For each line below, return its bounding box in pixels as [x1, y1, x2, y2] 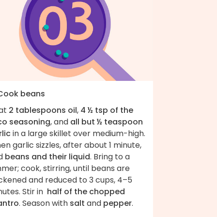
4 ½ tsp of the [80, 104, 133, 116]
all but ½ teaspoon [70, 116, 143, 127]
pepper [103, 197, 132, 209]
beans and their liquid [5, 151, 90, 162]
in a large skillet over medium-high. [11, 127, 145, 139]
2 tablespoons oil [9, 104, 77, 116]
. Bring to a [90, 151, 130, 162]
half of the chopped [47, 186, 125, 197]
